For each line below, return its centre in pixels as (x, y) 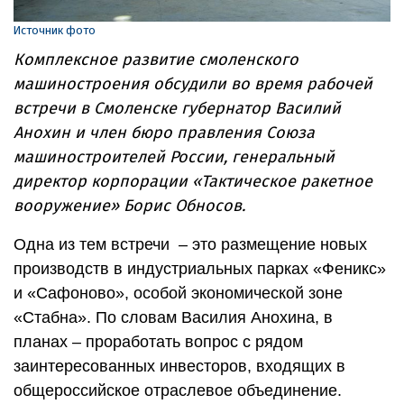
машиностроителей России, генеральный (174, 156)
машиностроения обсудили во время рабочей (193, 83)
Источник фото (55, 30)
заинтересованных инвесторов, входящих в (179, 366)
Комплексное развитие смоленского (156, 59)
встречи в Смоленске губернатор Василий (177, 108)
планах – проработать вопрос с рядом (158, 341)
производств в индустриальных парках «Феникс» (200, 268)
